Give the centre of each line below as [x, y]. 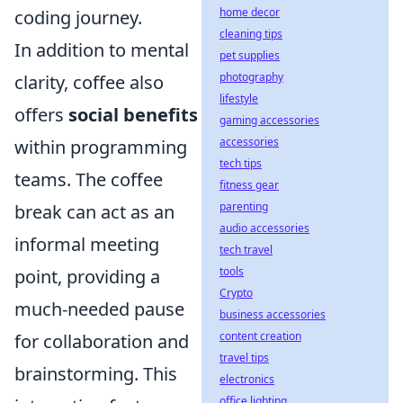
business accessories [273, 314]
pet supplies [250, 55]
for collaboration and [102, 342]
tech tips [241, 163]
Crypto [236, 293]
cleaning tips [251, 34]
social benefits [133, 115]
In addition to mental [102, 50]
